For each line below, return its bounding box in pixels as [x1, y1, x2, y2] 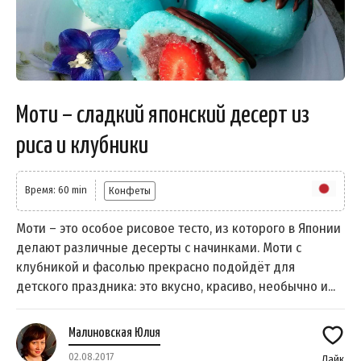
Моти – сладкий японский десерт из [16, 103, 309, 128]
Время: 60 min [25, 184, 87, 197]
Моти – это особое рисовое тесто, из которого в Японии [16, 220, 341, 238]
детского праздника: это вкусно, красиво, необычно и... [16, 278, 335, 296]
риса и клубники [16, 134, 148, 159]
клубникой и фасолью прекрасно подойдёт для [16, 259, 295, 276]
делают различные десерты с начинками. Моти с [16, 239, 301, 257]
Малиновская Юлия [68, 326, 160, 341]
